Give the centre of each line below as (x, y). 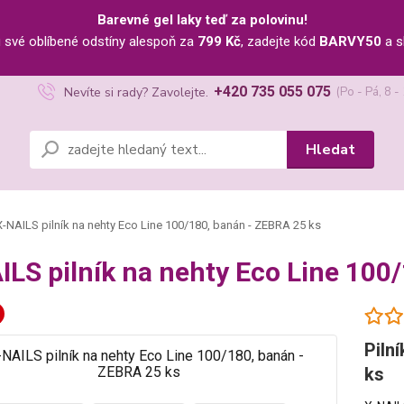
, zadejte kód (280, 41)
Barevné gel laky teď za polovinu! (202, 20)
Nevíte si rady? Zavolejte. (136, 92)
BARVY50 (350, 41)
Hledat (330, 149)
